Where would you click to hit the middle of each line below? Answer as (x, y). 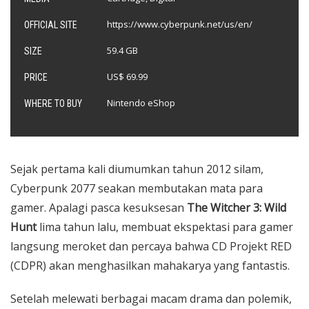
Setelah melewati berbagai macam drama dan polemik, (151, 299)
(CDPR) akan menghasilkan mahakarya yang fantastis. (150, 266)
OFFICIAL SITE (51, 25)
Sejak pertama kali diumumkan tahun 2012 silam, (137, 169)
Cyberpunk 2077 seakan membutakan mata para (137, 188)
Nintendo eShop (141, 103)
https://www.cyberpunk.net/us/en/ (180, 24)
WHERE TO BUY (53, 103)
